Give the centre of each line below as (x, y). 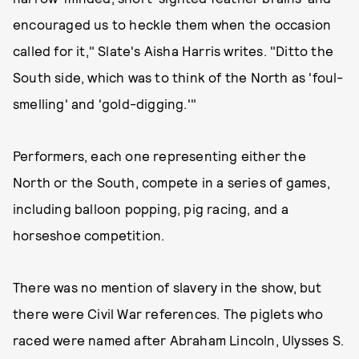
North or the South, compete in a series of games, (171, 182)
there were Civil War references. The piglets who (168, 313)
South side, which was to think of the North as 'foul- (178, 77)
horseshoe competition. (89, 235)
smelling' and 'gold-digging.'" (107, 103)
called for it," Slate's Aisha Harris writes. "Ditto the (173, 50)
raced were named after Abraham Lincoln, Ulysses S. (179, 340)
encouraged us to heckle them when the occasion (172, 24)
